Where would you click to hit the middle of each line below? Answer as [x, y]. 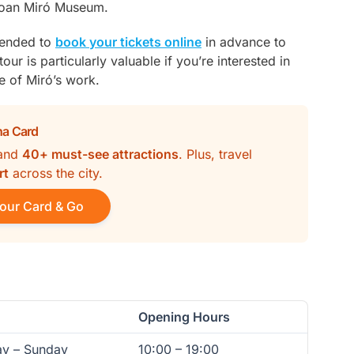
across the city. [56, 173]
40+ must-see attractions [100, 154]
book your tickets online [128, 42]
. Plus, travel [215, 154]
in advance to [244, 42]
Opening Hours [184, 317]
